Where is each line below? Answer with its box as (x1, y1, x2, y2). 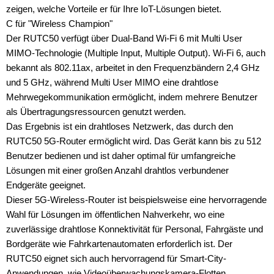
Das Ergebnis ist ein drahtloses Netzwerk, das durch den (6, 120, 233, 131)
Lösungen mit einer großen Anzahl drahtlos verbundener (6, 165, 229, 176)
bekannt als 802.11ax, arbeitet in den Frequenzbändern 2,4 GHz (6, 62, 260, 73)
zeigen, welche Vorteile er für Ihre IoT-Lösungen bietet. (6, 3, 221, 14)
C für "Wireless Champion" (6, 18, 113, 29)
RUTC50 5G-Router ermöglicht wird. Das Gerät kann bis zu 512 (6, 135, 261, 146)
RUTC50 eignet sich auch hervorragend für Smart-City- (6, 253, 226, 264)
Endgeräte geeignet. (6, 179, 86, 190)
